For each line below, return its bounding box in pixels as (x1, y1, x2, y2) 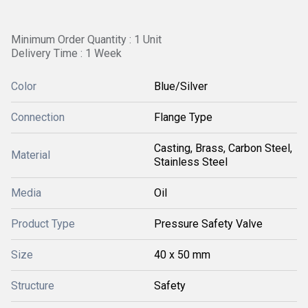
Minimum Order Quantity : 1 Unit (11, 33, 162, 46)
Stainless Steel (154, 155, 228, 168)
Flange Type (154, 111, 212, 124)
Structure (11, 279, 54, 292)
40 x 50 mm (154, 248, 210, 261)
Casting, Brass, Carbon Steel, (154, 142, 292, 155)
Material (11, 148, 50, 162)
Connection (11, 111, 65, 124)
